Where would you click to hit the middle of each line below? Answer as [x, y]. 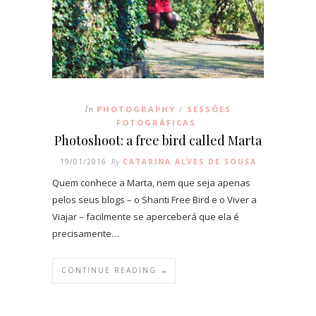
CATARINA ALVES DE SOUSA [189, 161]
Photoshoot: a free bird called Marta [158, 140]
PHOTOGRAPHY [136, 109]
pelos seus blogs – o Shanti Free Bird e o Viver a [154, 199]
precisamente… [86, 233]
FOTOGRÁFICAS [156, 122]
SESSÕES [209, 109]
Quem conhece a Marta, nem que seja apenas [151, 182]
